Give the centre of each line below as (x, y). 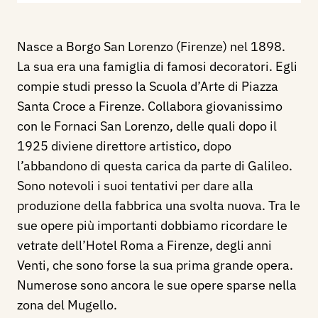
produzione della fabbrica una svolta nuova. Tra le (159, 206)
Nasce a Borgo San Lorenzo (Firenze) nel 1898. (151, 47)
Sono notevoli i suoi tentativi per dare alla (135, 186)
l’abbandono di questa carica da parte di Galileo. (155, 166)
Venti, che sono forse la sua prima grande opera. (155, 265)
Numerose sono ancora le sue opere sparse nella (157, 285)
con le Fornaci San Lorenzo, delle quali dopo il (147, 126)
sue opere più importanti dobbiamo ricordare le (152, 226)
